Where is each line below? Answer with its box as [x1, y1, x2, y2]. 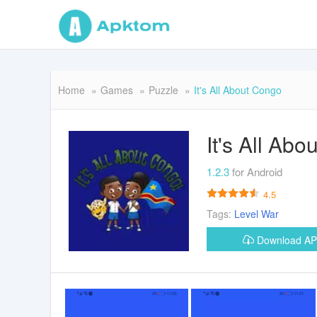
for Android [232, 163, 282, 179]
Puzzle [149, 83, 178, 97]
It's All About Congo [194, 83, 282, 97]
